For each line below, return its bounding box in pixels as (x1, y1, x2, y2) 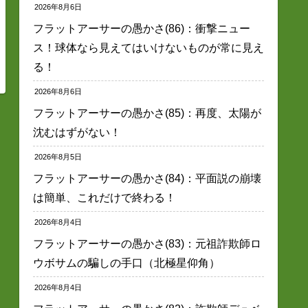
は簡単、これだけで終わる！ (33, 191, 176, 203)
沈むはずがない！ (33, 126, 121, 138)
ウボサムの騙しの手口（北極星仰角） (33, 256, 220, 269)
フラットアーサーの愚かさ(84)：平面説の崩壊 (33, 172, 261, 184)
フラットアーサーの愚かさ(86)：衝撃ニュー (33, 22, 250, 34)
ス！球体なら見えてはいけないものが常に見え (33, 41, 264, 54)
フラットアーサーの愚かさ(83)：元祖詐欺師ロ (33, 237, 261, 250)
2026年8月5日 (34, 152, 82, 161)
